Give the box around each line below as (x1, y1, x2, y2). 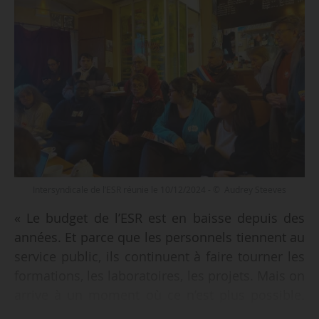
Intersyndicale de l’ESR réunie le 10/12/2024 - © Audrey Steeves (33, 183, 286, 196)
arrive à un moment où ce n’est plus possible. (14, 286, 305, 304)
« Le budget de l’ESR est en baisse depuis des (14, 209, 305, 227)
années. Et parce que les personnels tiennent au (14, 229, 305, 246)
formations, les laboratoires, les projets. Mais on (14, 267, 305, 285)
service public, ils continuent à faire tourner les (14, 248, 305, 266)
